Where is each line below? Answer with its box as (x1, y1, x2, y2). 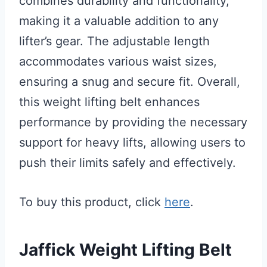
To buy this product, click (19, 195, 164, 209)
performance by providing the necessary (19, 115, 247, 129)
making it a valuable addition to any (19, 14, 219, 28)
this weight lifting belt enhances (19, 95, 200, 109)
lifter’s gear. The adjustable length (19, 34, 210, 48)
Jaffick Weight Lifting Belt (19, 240, 232, 260)
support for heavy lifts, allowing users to (19, 135, 246, 150)
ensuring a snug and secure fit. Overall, (19, 74, 240, 89)
